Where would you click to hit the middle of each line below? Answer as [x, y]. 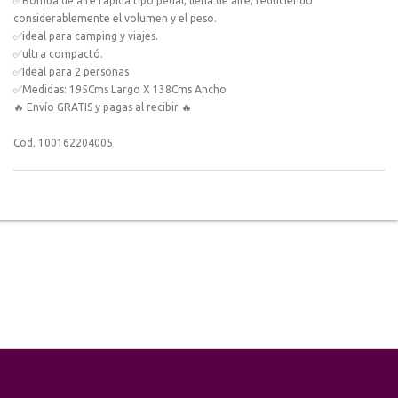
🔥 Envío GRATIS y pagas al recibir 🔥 [103, 107]
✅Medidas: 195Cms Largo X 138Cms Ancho [120, 89]
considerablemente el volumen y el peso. [115, 18]
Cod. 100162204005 [63, 143]
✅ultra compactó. [58, 54]
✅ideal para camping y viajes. [86, 36]
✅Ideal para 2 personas [71, 72]
